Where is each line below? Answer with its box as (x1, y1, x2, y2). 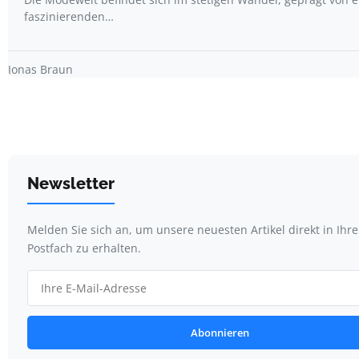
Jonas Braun (8, 62, 73, 78)
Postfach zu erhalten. (27, 240, 141, 256)
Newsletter (27, 174, 115, 194)
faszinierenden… (24, 9, 114, 25)
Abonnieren (190, 325, 249, 341)
